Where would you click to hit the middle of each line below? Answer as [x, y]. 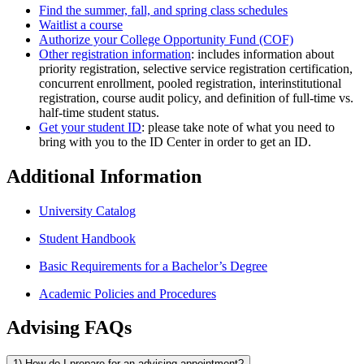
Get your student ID [90, 127]
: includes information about [262, 54]
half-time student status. [99, 112]
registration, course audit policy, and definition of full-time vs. [196, 97]
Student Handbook [87, 238]
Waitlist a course [81, 24]
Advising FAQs [69, 328]
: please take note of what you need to [238, 127]
